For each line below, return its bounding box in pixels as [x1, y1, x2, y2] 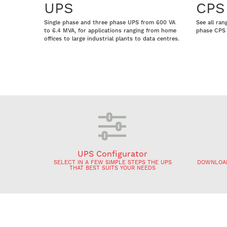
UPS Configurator [78, 148, 147, 159]
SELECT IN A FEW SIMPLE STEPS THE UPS [53, 159, 172, 166]
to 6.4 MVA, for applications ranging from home [44, 27, 176, 34]
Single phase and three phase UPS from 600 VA [44, 19, 175, 26]
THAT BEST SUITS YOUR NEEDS [69, 164, 156, 171]
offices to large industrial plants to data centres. [44, 35, 179, 42]
